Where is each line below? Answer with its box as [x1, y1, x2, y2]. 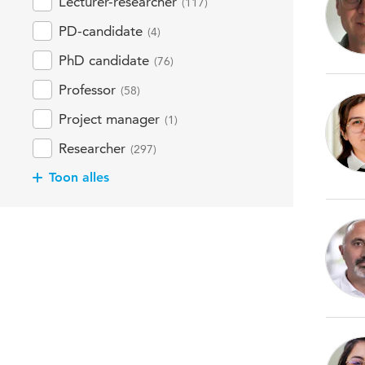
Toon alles [49, 169, 109, 185]
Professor [59, 81, 116, 98]
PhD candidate [59, 52, 149, 68]
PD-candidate [59, 23, 143, 39]
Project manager [59, 111, 160, 127]
